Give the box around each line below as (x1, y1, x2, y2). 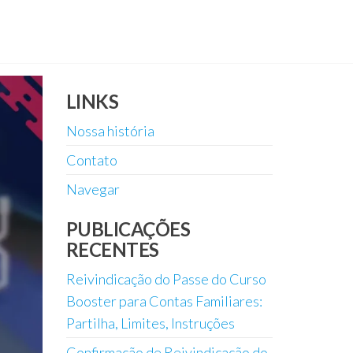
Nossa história (65, 122, 154, 139)
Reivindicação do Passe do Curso (65, 270, 266, 288)
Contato (65, 151, 117, 169)
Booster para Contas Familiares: (65, 292, 262, 310)
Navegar (65, 180, 120, 198)
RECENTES (65, 238, 159, 261)
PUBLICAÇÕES (65, 217, 191, 240)
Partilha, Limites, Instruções (65, 314, 235, 332)
